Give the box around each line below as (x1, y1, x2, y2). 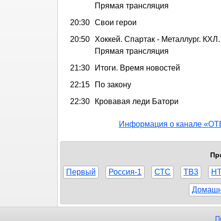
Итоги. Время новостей (95, 63, 180, 72)
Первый (66, 167, 96, 176)
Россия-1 (109, 167, 142, 176)
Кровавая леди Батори (95, 97, 179, 106)
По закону (95, 80, 131, 89)
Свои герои (95, 18, 137, 27)
